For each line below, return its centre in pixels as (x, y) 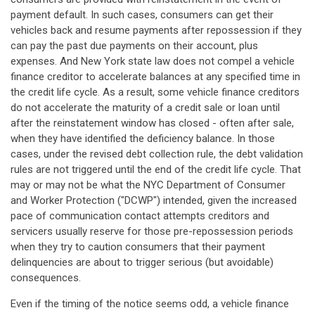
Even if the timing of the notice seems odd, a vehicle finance (150, 304)
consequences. (46, 278)
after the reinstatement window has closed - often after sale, (152, 123)
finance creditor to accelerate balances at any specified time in (155, 77)
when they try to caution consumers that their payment (138, 247)
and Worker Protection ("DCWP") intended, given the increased (154, 200)
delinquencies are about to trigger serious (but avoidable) (142, 262)
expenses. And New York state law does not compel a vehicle (153, 61)
